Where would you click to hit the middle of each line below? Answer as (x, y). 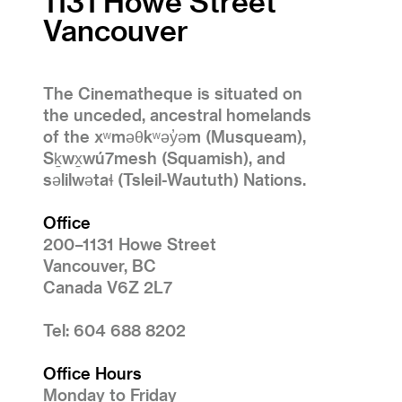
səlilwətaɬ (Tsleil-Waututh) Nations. (175, 179)
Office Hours (92, 372)
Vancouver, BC (100, 265)
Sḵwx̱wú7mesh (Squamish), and (164, 157)
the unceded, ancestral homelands (177, 114)
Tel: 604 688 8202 (114, 329)
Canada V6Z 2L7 (108, 286)
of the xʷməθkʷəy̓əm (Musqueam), (175, 135)
